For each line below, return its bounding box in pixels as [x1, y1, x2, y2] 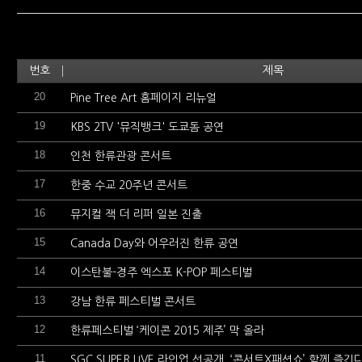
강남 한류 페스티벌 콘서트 [70, 296, 196, 307]
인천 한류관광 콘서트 [70, 150, 171, 162]
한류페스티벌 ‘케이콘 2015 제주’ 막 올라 [70, 325, 264, 336]
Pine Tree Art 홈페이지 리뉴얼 [70, 92, 217, 103]
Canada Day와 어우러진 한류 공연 [70, 238, 238, 249]
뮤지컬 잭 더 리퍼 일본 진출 [70, 208, 202, 220]
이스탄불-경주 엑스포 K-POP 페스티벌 [70, 267, 252, 278]
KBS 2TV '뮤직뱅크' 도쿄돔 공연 [70, 121, 224, 133]
